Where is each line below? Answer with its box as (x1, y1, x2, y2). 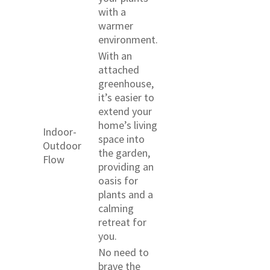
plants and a (98, 187, 153, 202)
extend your (98, 104, 152, 119)
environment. (98, 33, 158, 47)
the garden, (98, 146, 150, 160)
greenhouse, (98, 77, 154, 91)
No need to (98, 245, 149, 260)
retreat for (98, 215, 146, 230)
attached (98, 63, 139, 77)
